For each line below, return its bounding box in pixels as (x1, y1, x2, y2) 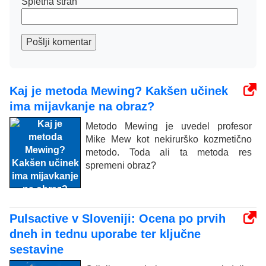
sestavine (9, 242, 64, 256)
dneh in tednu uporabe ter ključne (9, 227, 201, 240)
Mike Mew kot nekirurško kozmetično (85, 134, 252, 144)
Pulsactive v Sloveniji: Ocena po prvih (9, 211, 226, 225)
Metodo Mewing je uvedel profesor (85, 121, 252, 131)
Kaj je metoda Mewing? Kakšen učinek (9, 84, 228, 97)
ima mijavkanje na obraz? (9, 99, 154, 113)
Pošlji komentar (26, 36, 91, 47)
